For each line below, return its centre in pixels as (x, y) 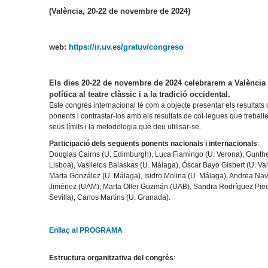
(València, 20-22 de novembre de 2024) (120, 11)
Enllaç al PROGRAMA (86, 231)
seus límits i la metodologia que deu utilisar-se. (125, 127)
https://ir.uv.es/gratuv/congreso (127, 47)
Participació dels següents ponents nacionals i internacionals (153, 143)
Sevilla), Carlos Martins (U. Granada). (110, 197)
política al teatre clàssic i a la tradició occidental (139, 94)
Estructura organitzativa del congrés (112, 258)
